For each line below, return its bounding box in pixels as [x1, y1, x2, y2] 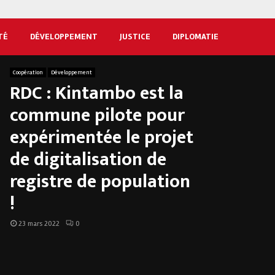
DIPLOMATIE [172, 31, 219, 42]
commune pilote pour [10, 100, 185, 131]
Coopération [13, 69, 43, 77]
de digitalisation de [10, 144, 166, 176]
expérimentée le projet [10, 122, 193, 153]
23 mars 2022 [18, 219, 60, 229]
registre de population [10, 166, 190, 198]
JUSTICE [120, 31, 150, 42]
